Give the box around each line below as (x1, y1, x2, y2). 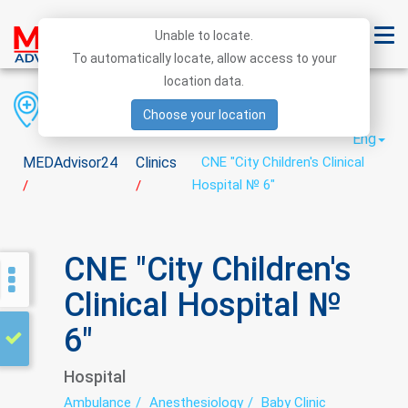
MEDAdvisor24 (23, 154, 117, 171)
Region (62, 98, 109, 117)
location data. (164, 74, 244, 88)
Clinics (136, 154, 177, 171)
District (158, 98, 210, 117)
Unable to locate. (155, 28, 253, 43)
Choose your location (142, 107, 266, 122)
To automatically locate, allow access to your (71, 51, 337, 66)
